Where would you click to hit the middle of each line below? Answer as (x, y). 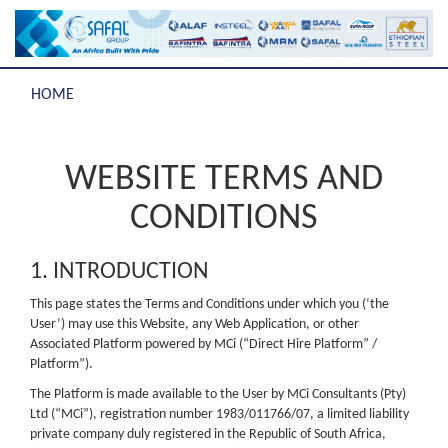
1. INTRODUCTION (119, 271)
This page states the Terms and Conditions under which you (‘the (209, 304)
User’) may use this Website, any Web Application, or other (194, 324)
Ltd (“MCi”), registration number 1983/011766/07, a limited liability (219, 414)
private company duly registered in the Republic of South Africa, (208, 434)
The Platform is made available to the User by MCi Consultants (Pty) (218, 394)
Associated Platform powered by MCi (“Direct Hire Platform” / (203, 344)
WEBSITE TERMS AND (224, 179)
